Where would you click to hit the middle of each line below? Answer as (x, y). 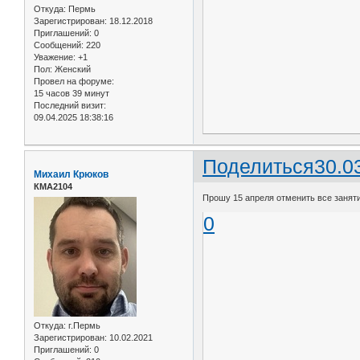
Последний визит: (70, 105)
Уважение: (55, 57)
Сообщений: (59, 45)
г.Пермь (83, 325)
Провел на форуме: (74, 81)
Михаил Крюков (71, 175)
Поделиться (259, 167)
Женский (72, 69)
